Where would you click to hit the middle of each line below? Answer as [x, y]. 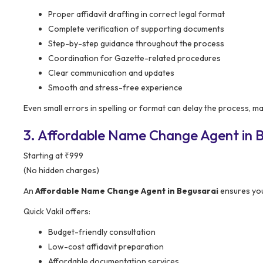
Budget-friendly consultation [102, 232]
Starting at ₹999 [53, 155]
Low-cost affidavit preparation [106, 246]
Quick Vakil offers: [57, 211]
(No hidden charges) [61, 170]
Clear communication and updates [111, 73]
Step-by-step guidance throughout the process [136, 43]
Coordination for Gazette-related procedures [134, 58]
